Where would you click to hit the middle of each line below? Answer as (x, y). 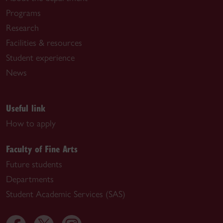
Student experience (40, 58)
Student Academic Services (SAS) (66, 194)
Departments (30, 179)
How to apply (31, 123)
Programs (23, 13)
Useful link (26, 108)
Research (22, 28)
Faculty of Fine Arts (42, 149)
